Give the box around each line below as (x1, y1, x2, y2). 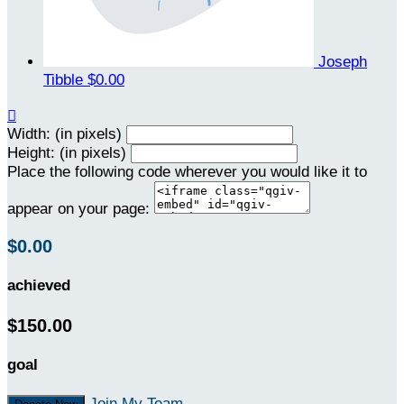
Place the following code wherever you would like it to (7, 162, 367, 180)
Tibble (43, 70, 87, 88)
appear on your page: (7, 199, 150, 217)
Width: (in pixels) (7, 124, 122, 142)
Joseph (318, 52, 367, 70)
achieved (7, 277, 70, 295)
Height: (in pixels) (7, 143, 126, 161)
